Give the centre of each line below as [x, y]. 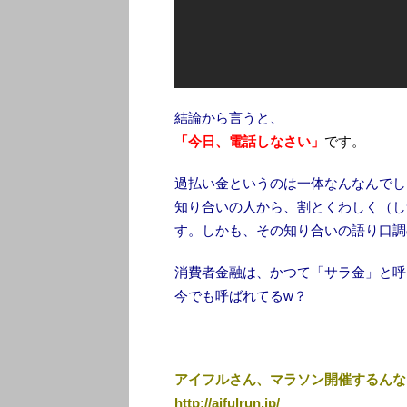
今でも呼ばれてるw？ [241, 296]
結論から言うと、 [229, 118]
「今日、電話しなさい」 [249, 142]
